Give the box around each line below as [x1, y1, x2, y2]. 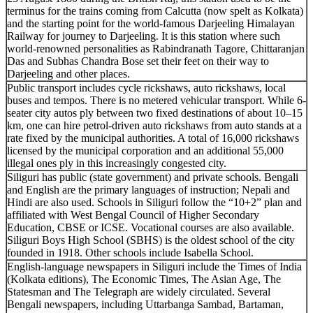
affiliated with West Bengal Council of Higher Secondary [7, 208, 259, 221]
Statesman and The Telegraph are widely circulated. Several [7, 285, 270, 298]
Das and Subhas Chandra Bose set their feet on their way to [7, 54, 269, 67]
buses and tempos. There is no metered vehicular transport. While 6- [7, 94, 306, 106]
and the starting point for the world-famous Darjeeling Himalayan [7, 17, 295, 29]
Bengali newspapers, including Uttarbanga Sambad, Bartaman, [7, 298, 284, 310]
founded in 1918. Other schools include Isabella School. [7, 246, 254, 259]
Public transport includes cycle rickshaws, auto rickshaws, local [7, 81, 286, 94]
